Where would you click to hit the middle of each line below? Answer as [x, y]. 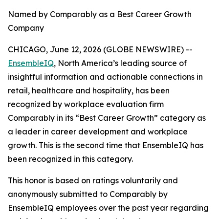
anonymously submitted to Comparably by [88, 194]
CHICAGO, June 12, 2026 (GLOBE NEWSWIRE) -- [100, 49]
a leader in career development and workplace [98, 131]
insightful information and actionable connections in [105, 77]
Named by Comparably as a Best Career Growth [100, 14]
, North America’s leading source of [120, 63]
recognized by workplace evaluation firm [86, 104]
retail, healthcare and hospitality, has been [89, 90]
